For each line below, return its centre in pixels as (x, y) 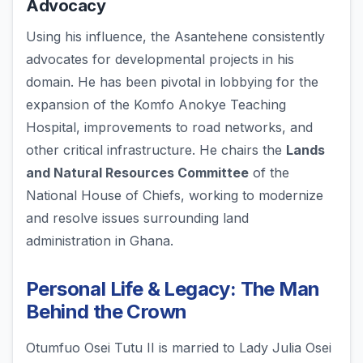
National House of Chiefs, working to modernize (175, 196)
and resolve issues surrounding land (137, 218)
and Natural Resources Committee (137, 173)
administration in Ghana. (100, 241)
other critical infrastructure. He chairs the (156, 150)
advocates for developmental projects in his (160, 60)
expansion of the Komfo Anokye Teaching (156, 105)
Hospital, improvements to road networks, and (169, 128)
